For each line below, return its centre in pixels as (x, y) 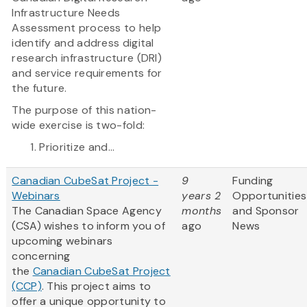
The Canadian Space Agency (87, 211)
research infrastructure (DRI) (87, 58)
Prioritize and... (77, 147)
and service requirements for (87, 73)
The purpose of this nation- (84, 110)
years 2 (201, 196)
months (202, 211)
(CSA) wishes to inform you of (89, 226)
